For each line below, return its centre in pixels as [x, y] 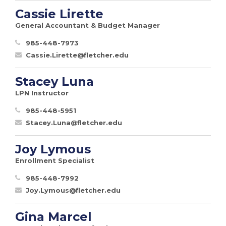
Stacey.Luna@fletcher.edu [74, 122]
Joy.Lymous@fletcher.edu [73, 190]
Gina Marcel [53, 216]
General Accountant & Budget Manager [88, 25]
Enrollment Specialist [55, 160]
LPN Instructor [42, 93]
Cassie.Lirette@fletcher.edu [77, 55]
